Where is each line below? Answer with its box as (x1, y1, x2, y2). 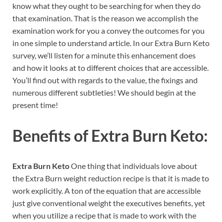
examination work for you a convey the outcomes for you (12, 25, 205, 35)
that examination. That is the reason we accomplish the (12, 13, 198, 23)
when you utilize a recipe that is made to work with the (12, 211, 196, 221)
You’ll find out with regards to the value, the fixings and (12, 75, 198, 85)
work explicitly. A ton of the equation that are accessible (12, 186, 201, 196)
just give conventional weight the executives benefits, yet (12, 198, 205, 208)
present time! (12, 100, 58, 110)
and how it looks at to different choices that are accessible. (12, 62, 209, 72)
